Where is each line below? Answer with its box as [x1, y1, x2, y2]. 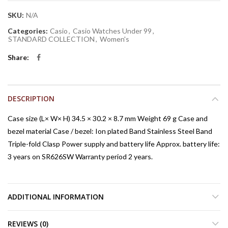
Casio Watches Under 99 [73, 26, 152, 35]
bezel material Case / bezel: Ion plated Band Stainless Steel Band [8, 127, 212, 135]
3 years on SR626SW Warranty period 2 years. [8, 152, 153, 161]
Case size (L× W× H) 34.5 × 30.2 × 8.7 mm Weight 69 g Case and [8, 114, 208, 123]
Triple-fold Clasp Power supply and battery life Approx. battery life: [8, 139, 220, 148]
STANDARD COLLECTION [8, 35, 95, 43]
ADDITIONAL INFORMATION [8, 192, 104, 202]
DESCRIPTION [8, 94, 54, 103]
